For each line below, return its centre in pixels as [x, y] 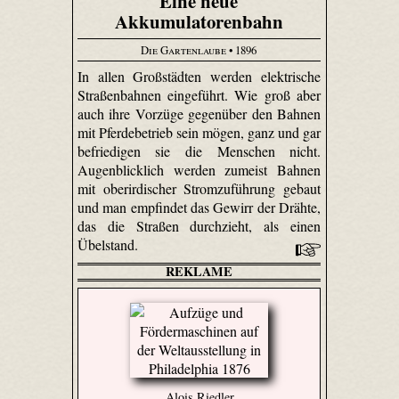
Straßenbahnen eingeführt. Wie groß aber [199, 95]
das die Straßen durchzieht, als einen [199, 226]
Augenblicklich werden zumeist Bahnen [199, 170]
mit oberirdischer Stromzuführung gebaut [199, 189]
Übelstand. [109, 245]
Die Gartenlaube [184, 49]
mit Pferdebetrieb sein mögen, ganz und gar [199, 133]
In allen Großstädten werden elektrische [199, 77]
